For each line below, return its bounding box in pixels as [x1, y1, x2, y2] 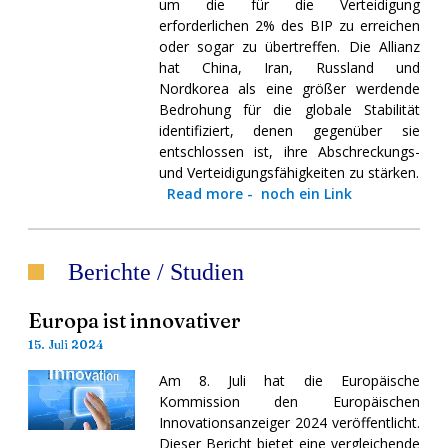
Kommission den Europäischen [158, 391, 420, 411]
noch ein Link [260, 183, 352, 203]
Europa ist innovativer [28, 307, 241, 333]
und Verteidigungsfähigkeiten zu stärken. [158, 162, 419, 182]
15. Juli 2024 [28, 336, 104, 352]
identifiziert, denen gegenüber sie [158, 120, 420, 140]
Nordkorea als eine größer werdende [158, 78, 420, 98]
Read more [166, 183, 243, 203]
